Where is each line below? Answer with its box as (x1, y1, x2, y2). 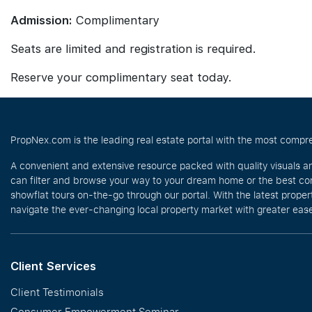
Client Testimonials (10, 285, 104, 299)
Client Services (10, 259, 96, 273)
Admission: (10, 13, 72, 27)
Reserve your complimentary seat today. (10, 70, 232, 84)
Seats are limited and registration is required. (10, 42, 256, 56)
